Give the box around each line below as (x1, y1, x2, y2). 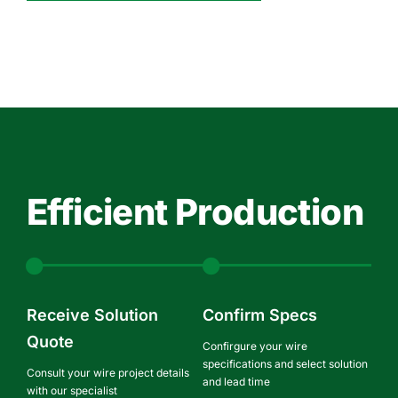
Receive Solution (27, 305, 158, 324)
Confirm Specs (202, 305, 317, 324)
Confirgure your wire (202, 338, 307, 353)
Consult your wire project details (27, 365, 189, 379)
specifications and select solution (202, 356, 368, 370)
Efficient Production (27, 189, 363, 234)
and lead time (202, 374, 270, 388)
